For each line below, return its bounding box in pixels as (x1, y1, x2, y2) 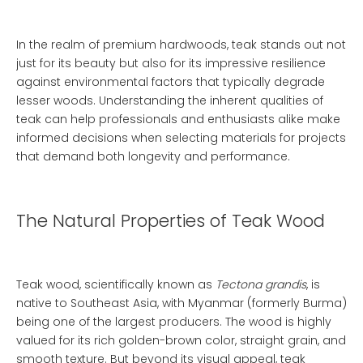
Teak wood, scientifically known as (16, 276, 216, 293)
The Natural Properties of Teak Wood (16, 209, 325, 233)
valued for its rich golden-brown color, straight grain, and (16, 332, 346, 348)
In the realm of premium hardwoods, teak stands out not (16, 36, 346, 53)
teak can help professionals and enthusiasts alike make (16, 111, 340, 127)
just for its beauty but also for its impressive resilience (16, 55, 326, 71)
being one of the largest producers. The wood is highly (16, 314, 331, 330)
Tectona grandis (216, 276, 306, 293)
